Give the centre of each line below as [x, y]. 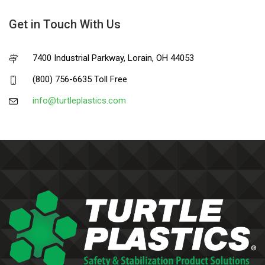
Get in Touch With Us [65, 24]
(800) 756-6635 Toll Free [80, 79]
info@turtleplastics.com [79, 101]
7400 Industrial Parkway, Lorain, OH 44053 [113, 58]
